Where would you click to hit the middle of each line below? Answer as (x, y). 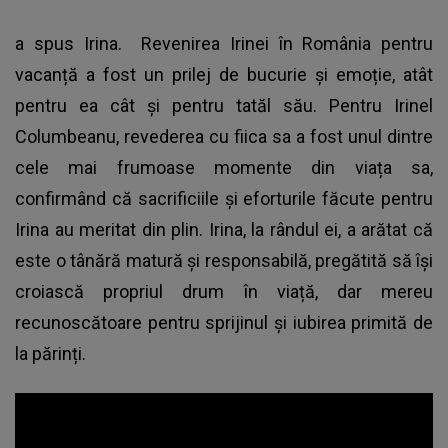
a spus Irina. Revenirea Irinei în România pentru (224, 43)
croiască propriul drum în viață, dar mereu (224, 291)
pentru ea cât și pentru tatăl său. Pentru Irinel (224, 105)
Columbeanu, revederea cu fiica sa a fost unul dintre (224, 136)
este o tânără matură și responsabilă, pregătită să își (224, 260)
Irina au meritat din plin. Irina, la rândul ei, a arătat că (224, 229)
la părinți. (50, 353)
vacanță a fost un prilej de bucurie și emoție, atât (224, 74)
